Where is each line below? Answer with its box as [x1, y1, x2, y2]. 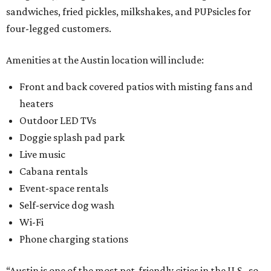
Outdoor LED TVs [19, 114, 96, 126]
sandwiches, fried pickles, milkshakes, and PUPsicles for [6, 5, 251, 18]
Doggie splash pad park [19, 131, 125, 143]
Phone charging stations [19, 233, 128, 245]
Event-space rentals [19, 182, 108, 194]
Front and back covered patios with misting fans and [19, 80, 253, 93]
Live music [19, 148, 65, 160]
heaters [19, 97, 53, 109]
